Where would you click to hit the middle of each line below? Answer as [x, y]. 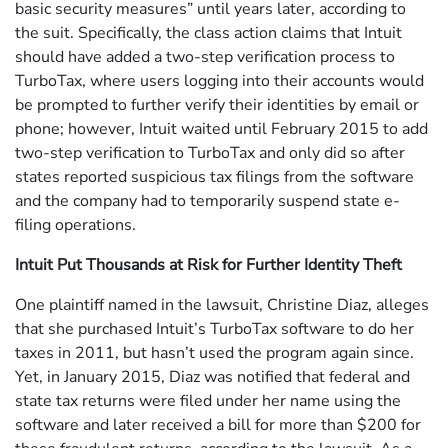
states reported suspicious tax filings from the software [214, 177]
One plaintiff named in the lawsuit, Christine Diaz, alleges [222, 305]
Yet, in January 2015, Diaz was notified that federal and [212, 377]
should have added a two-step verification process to [205, 57]
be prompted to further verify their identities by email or [217, 105]
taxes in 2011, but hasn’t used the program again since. [214, 353]
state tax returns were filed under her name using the [208, 401]
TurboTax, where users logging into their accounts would [219, 81]
